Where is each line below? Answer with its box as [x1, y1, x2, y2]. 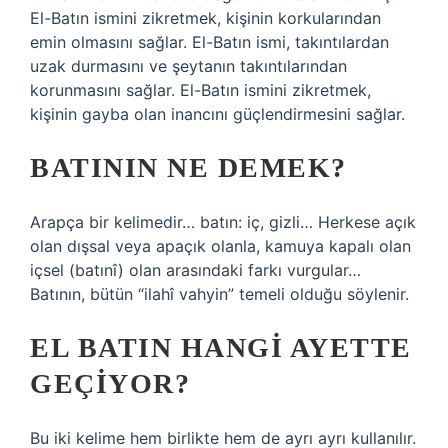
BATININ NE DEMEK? [30, 152, 347, 183]
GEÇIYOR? [30, 368, 190, 399]
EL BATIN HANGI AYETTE [30, 332, 412, 363]
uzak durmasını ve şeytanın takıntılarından [30, 56, 347, 76]
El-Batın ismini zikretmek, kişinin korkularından [30, 8, 381, 28]
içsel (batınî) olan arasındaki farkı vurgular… [30, 260, 361, 280]
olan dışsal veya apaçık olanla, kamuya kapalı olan [30, 236, 411, 256]
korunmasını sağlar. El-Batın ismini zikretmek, [30, 80, 371, 100]
